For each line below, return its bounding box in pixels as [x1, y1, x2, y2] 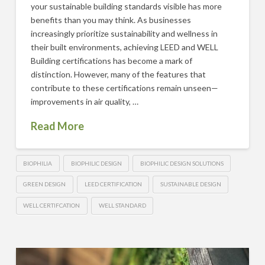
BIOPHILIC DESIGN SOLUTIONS [140, 159, 224, 167]
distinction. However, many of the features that [30, 69, 206, 79]
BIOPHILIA [23, 159, 53, 167]
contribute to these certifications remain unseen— [30, 82, 218, 93]
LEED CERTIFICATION [84, 180, 142, 188]
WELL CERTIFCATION [23, 202, 80, 209]
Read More [30, 119, 84, 133]
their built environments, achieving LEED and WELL [30, 41, 218, 52]
